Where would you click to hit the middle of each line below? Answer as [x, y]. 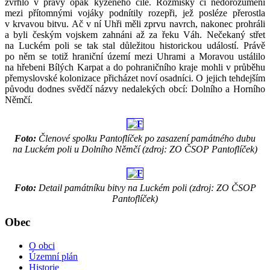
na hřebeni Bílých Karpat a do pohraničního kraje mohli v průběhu [135, 67]
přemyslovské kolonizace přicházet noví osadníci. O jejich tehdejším [135, 78]
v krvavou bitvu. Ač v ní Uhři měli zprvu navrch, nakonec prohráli [135, 24]
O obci [42, 245]
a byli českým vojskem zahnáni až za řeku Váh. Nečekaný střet [135, 35]
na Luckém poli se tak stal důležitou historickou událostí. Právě [135, 46]
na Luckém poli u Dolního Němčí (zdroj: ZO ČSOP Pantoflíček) [135, 149]
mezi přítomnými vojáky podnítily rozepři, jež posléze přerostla [135, 13]
